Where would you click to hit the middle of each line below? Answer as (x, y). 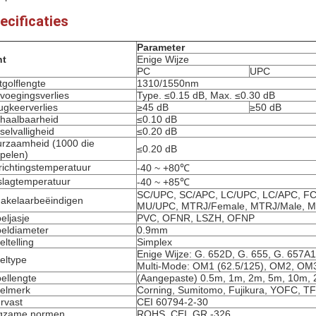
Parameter (161, 47)
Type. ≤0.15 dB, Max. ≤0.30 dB (206, 95)
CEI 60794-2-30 (172, 302)
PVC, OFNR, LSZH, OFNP (196, 218)
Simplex (154, 242)
